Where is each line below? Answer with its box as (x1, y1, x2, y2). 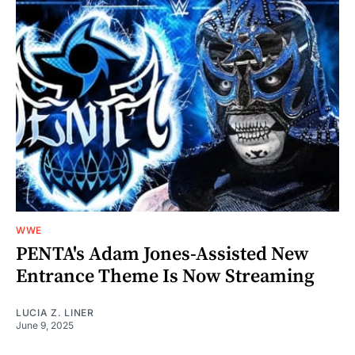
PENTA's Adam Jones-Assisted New (16, 242, 309, 266)
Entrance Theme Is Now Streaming (16, 264, 315, 288)
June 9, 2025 (16, 319, 74, 331)
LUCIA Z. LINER (16, 306, 94, 319)
